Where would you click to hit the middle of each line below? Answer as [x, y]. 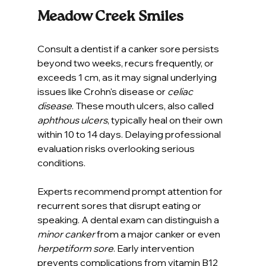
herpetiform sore [75, 248]
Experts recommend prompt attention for [131, 191]
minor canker [66, 234]
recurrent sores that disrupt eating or [120, 205]
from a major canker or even [158, 234]
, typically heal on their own [166, 120]
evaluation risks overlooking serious [117, 148]
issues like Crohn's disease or [102, 91]
